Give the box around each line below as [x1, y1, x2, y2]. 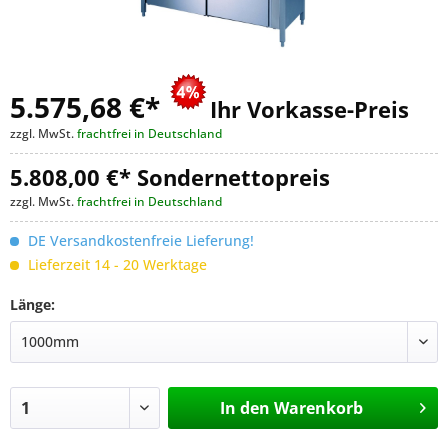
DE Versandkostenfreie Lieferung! [28, 231, 254, 250]
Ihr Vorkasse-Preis [210, 94, 409, 125]
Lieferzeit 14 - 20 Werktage [28, 255, 207, 274]
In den [219, 397, 270, 419]
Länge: [10, 295, 55, 314]
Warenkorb [273, 397, 363, 419]
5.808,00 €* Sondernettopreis [10, 162, 330, 193]
